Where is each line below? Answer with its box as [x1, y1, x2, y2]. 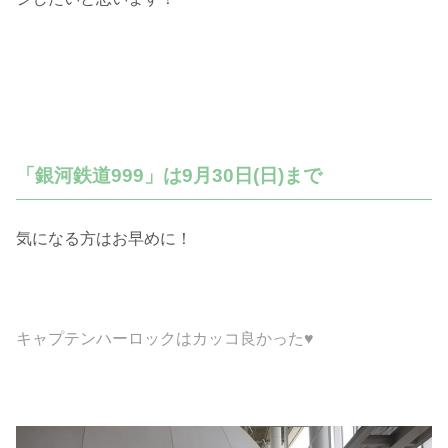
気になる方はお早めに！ [16, 229, 192, 247]
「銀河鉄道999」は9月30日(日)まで [16, 164, 322, 186]
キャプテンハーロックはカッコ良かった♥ [16, 330, 314, 348]
